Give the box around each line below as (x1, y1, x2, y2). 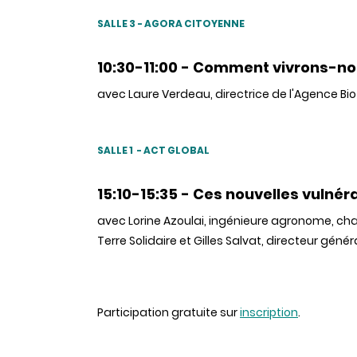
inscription (240, 304, 298, 321)
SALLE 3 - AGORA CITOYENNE (97, 17, 245, 31)
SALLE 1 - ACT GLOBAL (97, 143, 210, 158)
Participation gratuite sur (97, 304, 240, 321)
